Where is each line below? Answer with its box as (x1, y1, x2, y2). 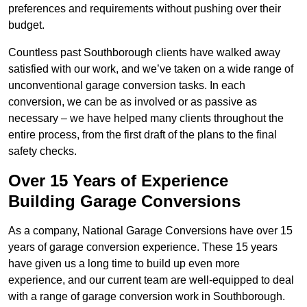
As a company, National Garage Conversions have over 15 (8, 225, 293, 237)
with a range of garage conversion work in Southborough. (8, 291, 285, 303)
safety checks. (8, 145, 77, 158)
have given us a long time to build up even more (8, 258, 240, 270)
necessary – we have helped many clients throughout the (8, 112, 284, 125)
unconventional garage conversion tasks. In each (8, 79, 245, 92)
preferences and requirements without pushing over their (8, 3, 281, 15)
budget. (8, 19, 45, 32)
